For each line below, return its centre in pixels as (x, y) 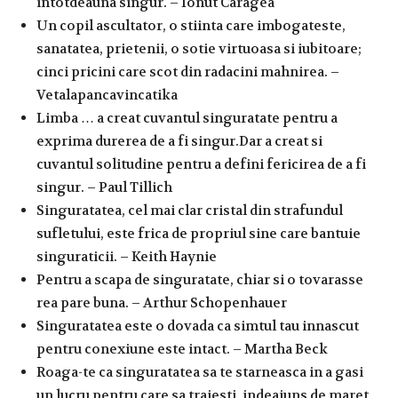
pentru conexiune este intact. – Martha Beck (182, 349)
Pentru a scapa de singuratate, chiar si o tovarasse (200, 279)
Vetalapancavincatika (107, 95)
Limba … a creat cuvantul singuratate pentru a (187, 118)
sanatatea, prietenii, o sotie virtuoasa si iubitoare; (199, 48)
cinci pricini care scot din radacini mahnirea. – (188, 72)
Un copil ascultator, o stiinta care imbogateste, (191, 25)
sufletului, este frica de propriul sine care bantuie (199, 233)
